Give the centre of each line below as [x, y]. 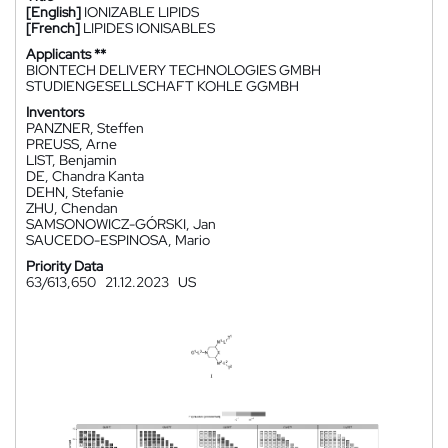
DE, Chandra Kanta [85, 176]
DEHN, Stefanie [75, 192]
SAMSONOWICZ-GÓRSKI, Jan [121, 224]
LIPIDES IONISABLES [149, 28]
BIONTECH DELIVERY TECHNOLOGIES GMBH [173, 70]
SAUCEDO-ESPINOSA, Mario [118, 240]
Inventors [55, 112]
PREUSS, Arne [71, 144]
